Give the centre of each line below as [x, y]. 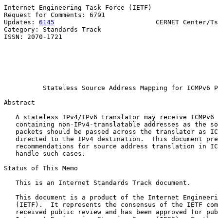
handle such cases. [45, 154]
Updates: [21, 22]
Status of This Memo [41, 168]
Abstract [19, 102]
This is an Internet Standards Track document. [97, 183]
